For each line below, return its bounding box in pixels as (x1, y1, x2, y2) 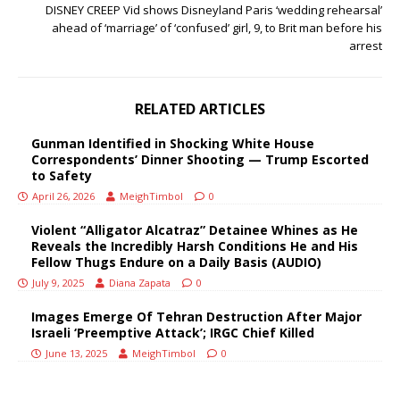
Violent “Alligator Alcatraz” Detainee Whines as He (31, 221, 358, 238)
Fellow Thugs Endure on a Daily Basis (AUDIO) (31, 253, 321, 271)
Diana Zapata (109, 275, 171, 289)
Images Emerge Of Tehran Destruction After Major (31, 307, 362, 325)
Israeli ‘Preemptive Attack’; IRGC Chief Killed (31, 323, 314, 341)
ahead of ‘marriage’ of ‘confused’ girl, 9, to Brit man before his (52, 19, 382, 36)
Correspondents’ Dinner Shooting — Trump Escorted (31, 150, 369, 168)
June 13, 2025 (46, 346, 107, 360)
